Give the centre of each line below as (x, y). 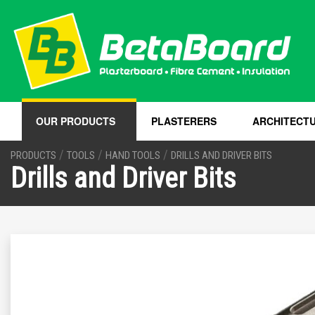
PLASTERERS (184, 121)
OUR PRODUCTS (76, 121)
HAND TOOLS (133, 156)
